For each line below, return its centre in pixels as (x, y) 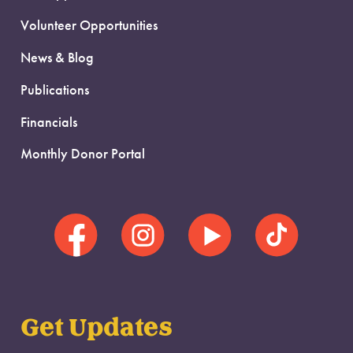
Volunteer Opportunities (89, 25)
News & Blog (57, 57)
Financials (49, 122)
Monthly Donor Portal (83, 154)
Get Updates (97, 329)
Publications (55, 89)
